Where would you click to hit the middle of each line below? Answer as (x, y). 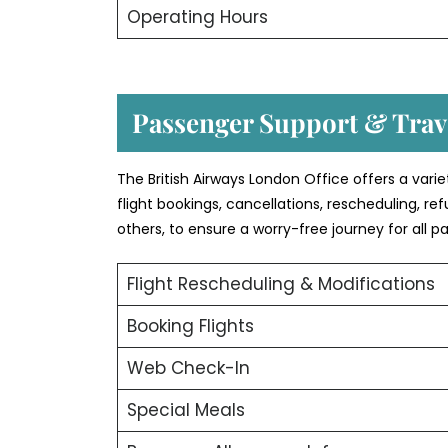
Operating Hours (197, 16)
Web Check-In (188, 368)
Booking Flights (190, 326)
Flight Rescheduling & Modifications (280, 284)
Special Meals (185, 410)
